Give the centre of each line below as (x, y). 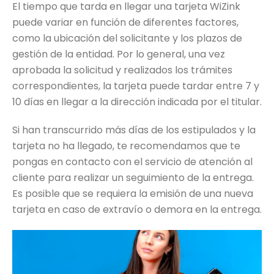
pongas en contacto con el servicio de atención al (132, 162)
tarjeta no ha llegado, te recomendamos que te (126, 146)
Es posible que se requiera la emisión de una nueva (133, 194)
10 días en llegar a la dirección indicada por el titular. (137, 102)
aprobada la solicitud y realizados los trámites (122, 70)
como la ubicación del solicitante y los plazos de (127, 39)
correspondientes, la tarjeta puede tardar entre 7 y (136, 86)
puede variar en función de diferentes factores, (125, 23)
